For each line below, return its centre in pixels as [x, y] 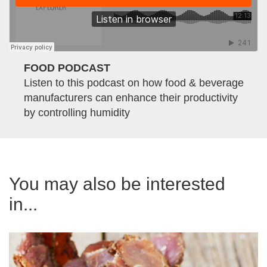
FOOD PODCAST [67, 68]
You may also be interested [117, 184]
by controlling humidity [77, 113]
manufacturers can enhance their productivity [131, 98]
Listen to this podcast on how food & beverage [134, 83]
